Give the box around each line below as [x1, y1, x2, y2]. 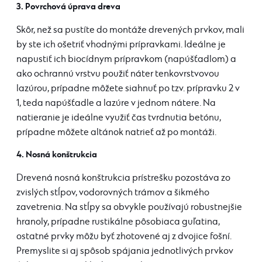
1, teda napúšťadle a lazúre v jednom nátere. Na [16, 97, 216, 109]
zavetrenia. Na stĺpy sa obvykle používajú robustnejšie [16, 201, 242, 213]
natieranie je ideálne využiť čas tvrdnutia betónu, [16, 112, 221, 123]
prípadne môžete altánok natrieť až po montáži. [16, 126, 216, 138]
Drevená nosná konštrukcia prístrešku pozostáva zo [16, 172, 230, 184]
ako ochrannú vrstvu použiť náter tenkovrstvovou [16, 68, 219, 80]
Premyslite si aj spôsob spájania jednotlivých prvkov [16, 245, 233, 257]
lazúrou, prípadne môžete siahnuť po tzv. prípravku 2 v [16, 82, 240, 94]
